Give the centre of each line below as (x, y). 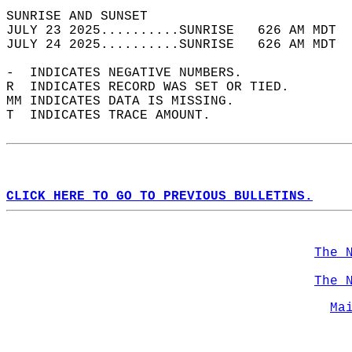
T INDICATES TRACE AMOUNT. (116, 115)
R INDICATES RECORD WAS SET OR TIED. (156, 87)
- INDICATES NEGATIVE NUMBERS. (132, 73)
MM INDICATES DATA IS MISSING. (128, 101)
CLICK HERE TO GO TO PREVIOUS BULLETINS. (159, 196)
